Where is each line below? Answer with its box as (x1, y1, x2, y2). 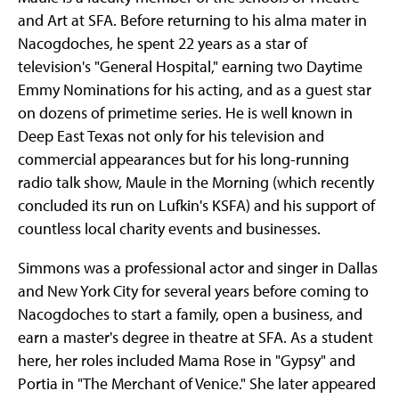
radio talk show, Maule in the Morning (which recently (18, 172, 374, 193)
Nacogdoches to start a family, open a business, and (18, 304, 362, 325)
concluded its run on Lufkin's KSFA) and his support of (18, 195, 375, 216)
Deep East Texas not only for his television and (18, 126, 324, 147)
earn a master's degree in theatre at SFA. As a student (18, 327, 373, 348)
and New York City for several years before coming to (18, 281, 369, 302)
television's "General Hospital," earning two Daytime (18, 56, 362, 77)
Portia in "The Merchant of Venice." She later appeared (18, 373, 376, 395)
